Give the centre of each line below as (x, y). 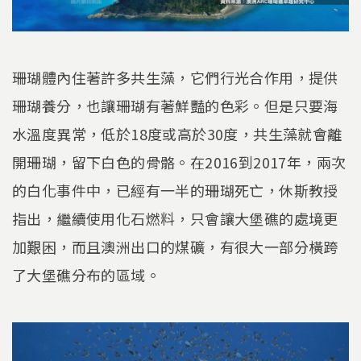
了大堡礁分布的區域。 (86, 275)
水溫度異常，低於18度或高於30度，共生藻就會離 (177, 134)
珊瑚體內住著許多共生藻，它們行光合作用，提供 (175, 78)
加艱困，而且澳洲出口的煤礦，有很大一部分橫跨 (175, 247)
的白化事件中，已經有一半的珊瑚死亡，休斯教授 (175, 191)
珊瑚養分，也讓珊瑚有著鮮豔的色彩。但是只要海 (175, 106)
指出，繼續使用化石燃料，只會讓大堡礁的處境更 (175, 219)
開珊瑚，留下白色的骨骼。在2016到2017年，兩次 (179, 162)
